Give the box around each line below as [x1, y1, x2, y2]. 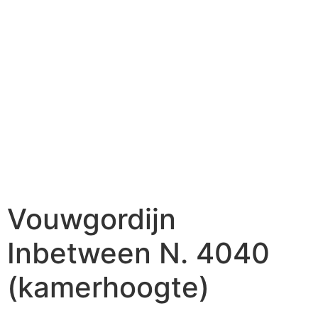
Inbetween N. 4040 [7, 235, 270, 270]
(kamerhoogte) [7, 269, 209, 305]
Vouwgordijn [7, 201, 176, 236]
